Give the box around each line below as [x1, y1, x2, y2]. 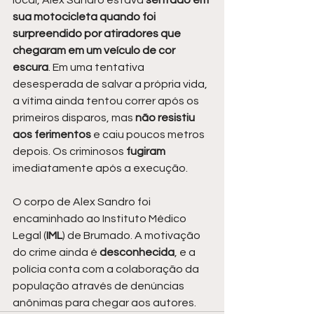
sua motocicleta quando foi [13, 11, 158, 23]
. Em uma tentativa [48, 62, 146, 74]
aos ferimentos [13, 129, 93, 141]
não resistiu [135, 112, 197, 124]
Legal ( [13, 230, 46, 242]
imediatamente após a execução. [13, 163, 188, 175]
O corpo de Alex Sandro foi [13, 196, 153, 208]
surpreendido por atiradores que [13, 28, 183, 40]
